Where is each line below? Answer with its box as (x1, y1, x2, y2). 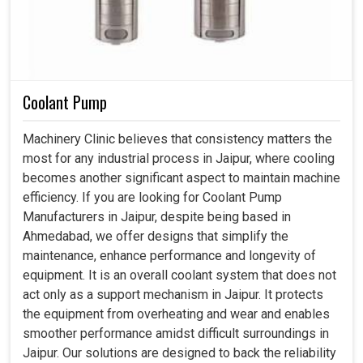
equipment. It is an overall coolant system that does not (23, 267, 336, 283)
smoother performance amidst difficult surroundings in (23, 325, 329, 341)
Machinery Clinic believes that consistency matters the (23, 130, 332, 147)
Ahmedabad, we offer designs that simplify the (23, 228, 288, 244)
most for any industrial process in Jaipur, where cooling (23, 150, 335, 166)
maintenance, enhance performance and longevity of (23, 247, 316, 263)
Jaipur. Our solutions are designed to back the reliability (23, 344, 336, 361)
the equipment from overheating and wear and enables (23, 305, 330, 322)
